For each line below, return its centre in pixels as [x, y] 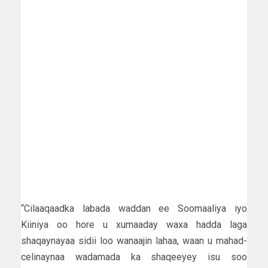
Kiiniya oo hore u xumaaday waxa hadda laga [134, 224]
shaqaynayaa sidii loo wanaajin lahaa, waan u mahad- [134, 240]
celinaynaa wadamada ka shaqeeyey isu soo [134, 257]
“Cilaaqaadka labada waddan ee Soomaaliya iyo [134, 208]
